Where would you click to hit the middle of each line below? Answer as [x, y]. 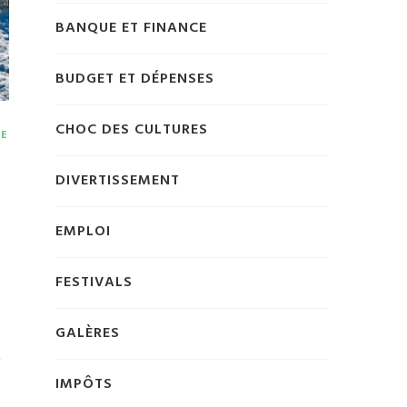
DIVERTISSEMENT [118, 180]
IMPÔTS [84, 384]
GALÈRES [88, 333]
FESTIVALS [94, 282]
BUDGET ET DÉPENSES [135, 79]
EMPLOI [83, 231]
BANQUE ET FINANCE [131, 28]
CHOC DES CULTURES [132, 129]
